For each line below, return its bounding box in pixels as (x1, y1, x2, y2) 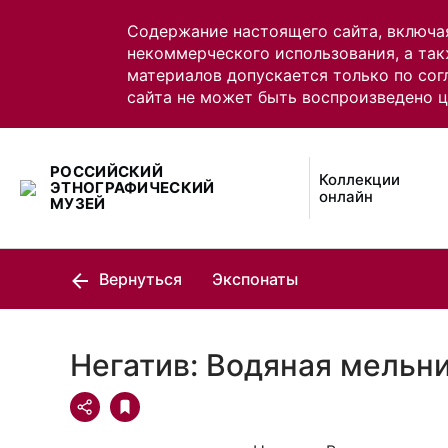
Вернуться (95, 269, 182, 289)
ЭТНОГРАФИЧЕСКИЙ (50, 178, 215, 197)
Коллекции (319, 170, 401, 189)
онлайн (319, 187, 374, 206)
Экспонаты (212, 269, 298, 289)
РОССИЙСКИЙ (50, 162, 164, 181)
